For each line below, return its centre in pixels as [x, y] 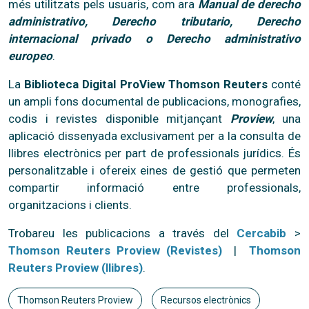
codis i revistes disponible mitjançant [115, 118]
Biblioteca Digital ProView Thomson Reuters [146, 84]
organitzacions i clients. [70, 205]
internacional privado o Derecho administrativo [154, 38]
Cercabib [262, 233]
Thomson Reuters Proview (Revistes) [115, 250]
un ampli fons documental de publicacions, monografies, [154, 101]
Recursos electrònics [206, 300]
